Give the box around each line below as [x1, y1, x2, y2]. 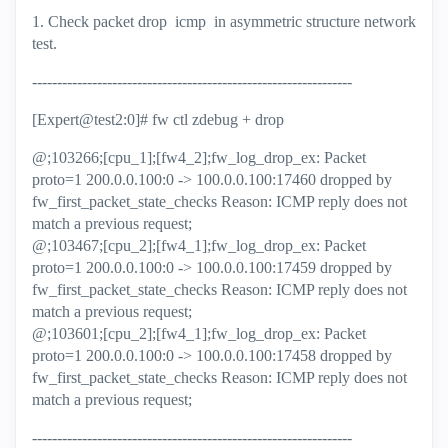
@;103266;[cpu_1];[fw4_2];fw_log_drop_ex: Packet [32, 149, 366, 166]
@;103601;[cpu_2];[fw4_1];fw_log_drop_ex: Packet [32, 325, 366, 342]
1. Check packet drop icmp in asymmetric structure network [32, 13, 416, 30]
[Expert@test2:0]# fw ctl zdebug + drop [32, 111, 284, 128]
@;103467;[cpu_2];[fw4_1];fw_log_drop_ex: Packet [32, 237, 366, 254]
